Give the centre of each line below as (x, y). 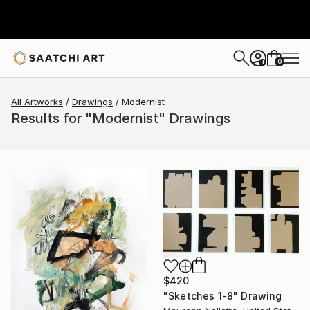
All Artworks (37, 102)
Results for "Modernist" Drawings (121, 118)
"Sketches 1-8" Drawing (223, 296)
